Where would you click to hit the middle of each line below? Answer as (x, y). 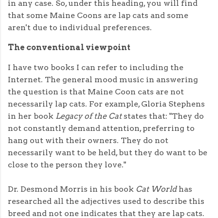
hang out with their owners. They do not (88, 141)
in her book (32, 116)
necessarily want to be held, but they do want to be (108, 153)
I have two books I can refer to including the (96, 68)
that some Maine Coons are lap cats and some (98, 16)
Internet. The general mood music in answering (103, 80)
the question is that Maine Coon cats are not (96, 92)
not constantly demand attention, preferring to (101, 128)
